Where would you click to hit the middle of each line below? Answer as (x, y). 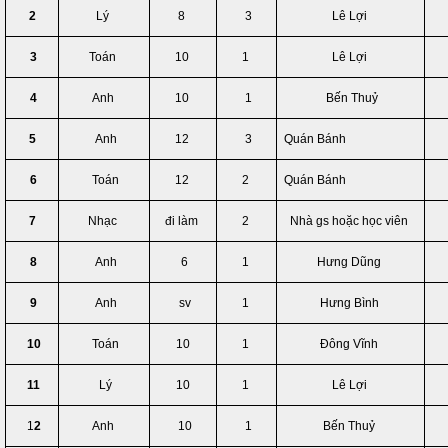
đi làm (183, 221)
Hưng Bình (350, 303)
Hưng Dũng (350, 262)
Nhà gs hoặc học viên (350, 221)
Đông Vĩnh (350, 344)
